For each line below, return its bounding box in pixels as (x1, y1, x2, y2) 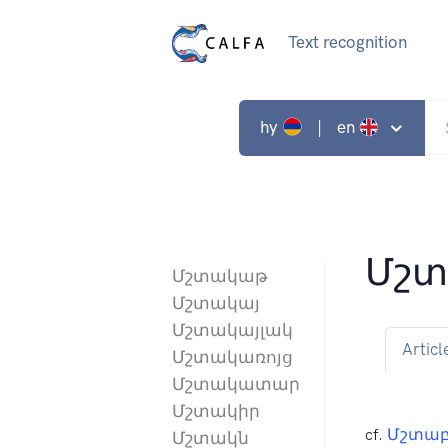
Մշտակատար (172, 374, 300, 395)
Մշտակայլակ (172, 320, 293, 341)
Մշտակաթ (172, 266, 268, 287)
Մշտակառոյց (172, 347, 293, 368)
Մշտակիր (172, 401, 260, 422)
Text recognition (287, 32, 407, 53)
